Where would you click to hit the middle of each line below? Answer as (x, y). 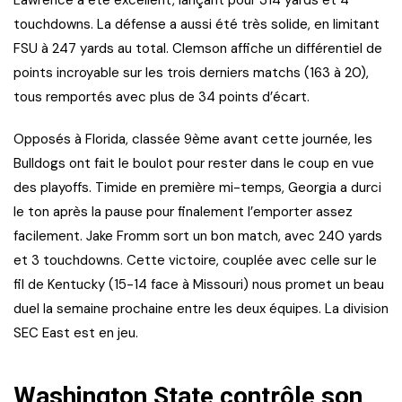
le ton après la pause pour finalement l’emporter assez (183, 212)
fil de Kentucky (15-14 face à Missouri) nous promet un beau (199, 285)
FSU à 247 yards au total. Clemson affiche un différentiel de (198, 49)
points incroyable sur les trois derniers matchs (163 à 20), (191, 73)
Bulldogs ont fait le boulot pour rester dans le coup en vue (194, 164)
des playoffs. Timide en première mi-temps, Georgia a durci (197, 188)
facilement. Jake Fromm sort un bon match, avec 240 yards (198, 236)
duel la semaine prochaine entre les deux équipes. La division (201, 309)
